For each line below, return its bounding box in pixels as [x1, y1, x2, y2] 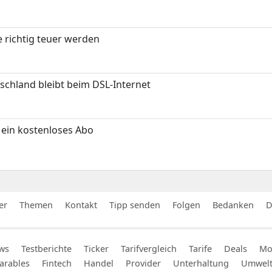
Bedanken [212, 199, 254, 211]
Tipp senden [109, 199, 160, 211]
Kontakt [65, 199, 97, 211]
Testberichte [21, 243, 72, 255]
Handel [84, 257, 114, 270]
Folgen [172, 199, 200, 211]
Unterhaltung [173, 257, 229, 270]
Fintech [42, 257, 72, 270]
